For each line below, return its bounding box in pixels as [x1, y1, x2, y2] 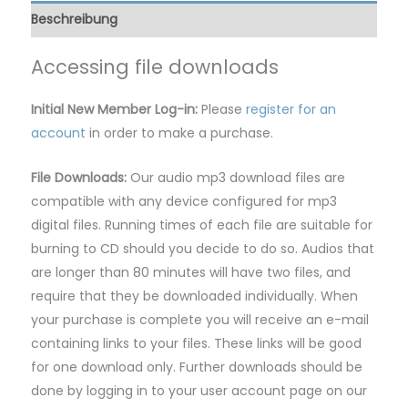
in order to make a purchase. [86, 124, 273, 143]
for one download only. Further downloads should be [31, 357, 362, 376]
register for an [246, 100, 336, 119]
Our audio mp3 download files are [130, 168, 345, 187]
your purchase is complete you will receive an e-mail [31, 310, 369, 329]
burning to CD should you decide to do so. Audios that [31, 239, 374, 258]
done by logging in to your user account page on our [31, 381, 367, 400]
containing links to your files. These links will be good [31, 333, 362, 352]
